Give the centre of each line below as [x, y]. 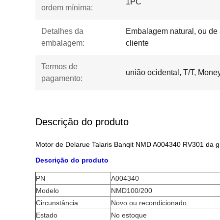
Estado [47, 215]
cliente [137, 43]
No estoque [129, 215]
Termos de [59, 67]
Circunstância [57, 203]
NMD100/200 [132, 191]
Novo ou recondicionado [149, 203]
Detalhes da [62, 31]
